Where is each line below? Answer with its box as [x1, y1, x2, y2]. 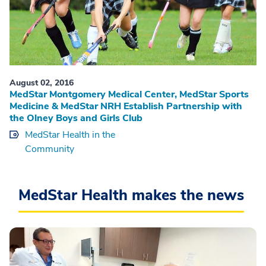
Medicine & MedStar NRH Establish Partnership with [9, 99, 242, 113]
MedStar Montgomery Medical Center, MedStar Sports [9, 87, 249, 101]
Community [25, 142, 74, 156]
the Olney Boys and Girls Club [9, 111, 142, 125]
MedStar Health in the [25, 128, 115, 141]
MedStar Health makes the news [18, 185, 244, 205]
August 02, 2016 [9, 77, 74, 88]
